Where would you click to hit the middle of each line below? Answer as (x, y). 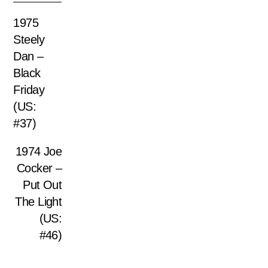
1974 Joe (39, 152)
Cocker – (39, 168)
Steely (29, 39)
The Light (39, 202)
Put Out (42, 185)
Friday (29, 89)
